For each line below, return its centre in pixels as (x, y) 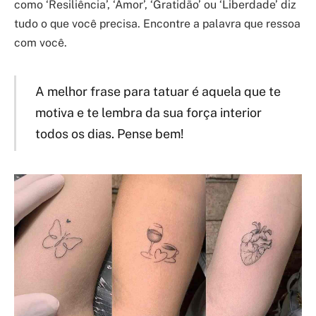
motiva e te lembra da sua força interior (148, 113)
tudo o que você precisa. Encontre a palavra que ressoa (157, 23)
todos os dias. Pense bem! (109, 134)
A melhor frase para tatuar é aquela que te (158, 92)
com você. (41, 42)
